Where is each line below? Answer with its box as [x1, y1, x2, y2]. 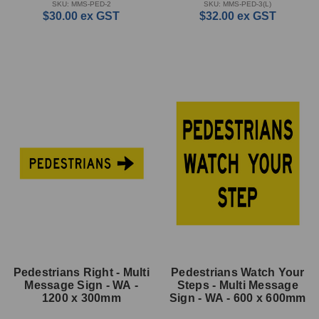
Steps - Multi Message [177, 278, 298, 291]
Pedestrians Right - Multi [13, 266, 150, 278]
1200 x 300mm [41, 291, 121, 304]
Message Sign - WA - [24, 278, 139, 291]
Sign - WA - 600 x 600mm [169, 291, 306, 304]
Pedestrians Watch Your [171, 266, 305, 278]
